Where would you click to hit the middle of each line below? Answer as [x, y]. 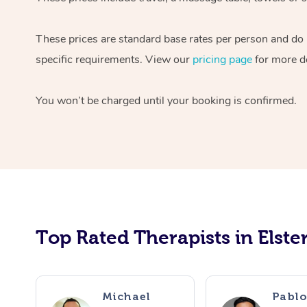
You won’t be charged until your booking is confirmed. [166, 100]
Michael [126, 296]
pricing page [222, 59]
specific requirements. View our [114, 59]
